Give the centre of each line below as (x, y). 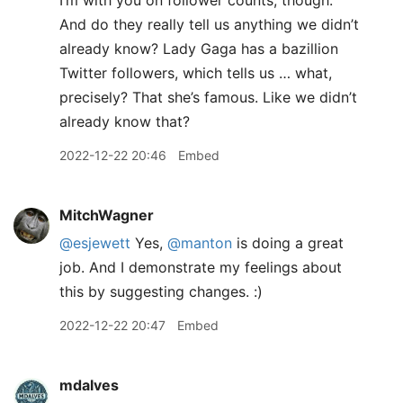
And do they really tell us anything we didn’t (209, 24)
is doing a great (288, 243)
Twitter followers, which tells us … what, (196, 73)
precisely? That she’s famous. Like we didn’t (208, 97)
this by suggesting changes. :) (161, 291)
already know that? (125, 121)
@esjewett (95, 243)
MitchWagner (107, 215)
